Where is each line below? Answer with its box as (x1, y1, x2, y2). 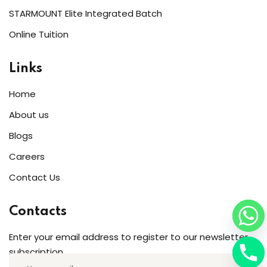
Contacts (9, 205, 67, 218)
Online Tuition (9, 28, 69, 41)
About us (9, 108, 49, 121)
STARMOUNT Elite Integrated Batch (9, 7, 162, 20)
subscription (9, 246, 63, 258)
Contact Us (9, 171, 60, 184)
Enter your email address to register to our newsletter (9, 231, 248, 243)
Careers (9, 150, 45, 163)
